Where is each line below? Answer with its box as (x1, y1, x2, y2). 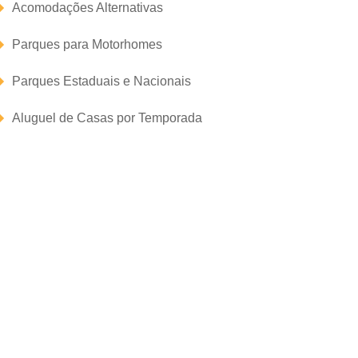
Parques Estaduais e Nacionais (12, 74, 191, 88)
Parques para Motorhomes (12, 38, 162, 51)
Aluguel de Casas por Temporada (12, 111, 202, 125)
